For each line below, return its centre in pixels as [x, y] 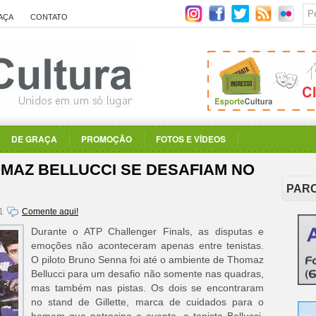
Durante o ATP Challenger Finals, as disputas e [147, 231]
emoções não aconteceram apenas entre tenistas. [147, 245]
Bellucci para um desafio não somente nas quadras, [147, 274]
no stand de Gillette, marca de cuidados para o [147, 302]
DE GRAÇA [34, 139]
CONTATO [49, 17]
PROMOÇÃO [107, 139]
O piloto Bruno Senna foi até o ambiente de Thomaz [147, 260]
